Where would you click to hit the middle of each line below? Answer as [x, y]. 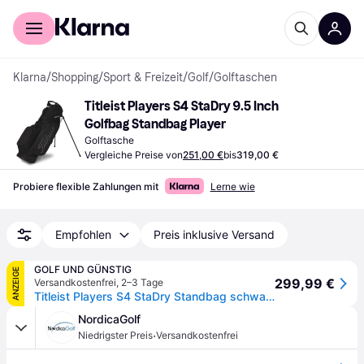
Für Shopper [44, 11]
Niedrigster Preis [115, 335]
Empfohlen [83, 234]
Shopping [75, 78]
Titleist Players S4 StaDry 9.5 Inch [182, 106]
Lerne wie [232, 186]
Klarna [30, 78]
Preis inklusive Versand [214, 234]
